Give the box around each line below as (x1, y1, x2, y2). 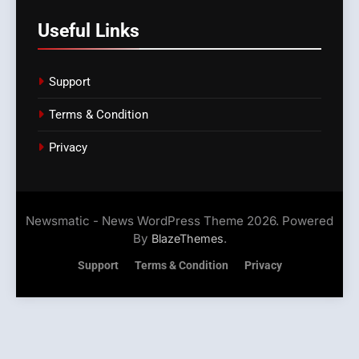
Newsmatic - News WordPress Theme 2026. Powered (26, 213, 333, 229)
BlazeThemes (151, 232, 224, 246)
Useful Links (38, 19, 139, 42)
